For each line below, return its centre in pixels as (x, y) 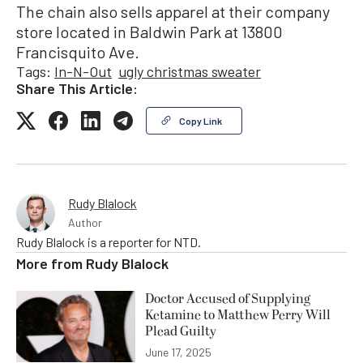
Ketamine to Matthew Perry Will (238, 315)
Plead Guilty (181, 331)
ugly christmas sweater (190, 71)
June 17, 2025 (178, 352)
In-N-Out (83, 71)
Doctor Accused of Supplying (228, 299)
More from (51, 263)
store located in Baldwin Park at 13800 (149, 31)
